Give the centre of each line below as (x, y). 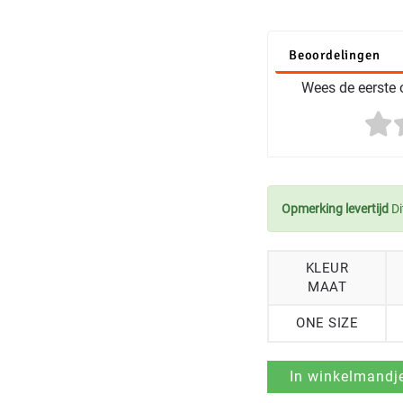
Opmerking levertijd (335, 209)
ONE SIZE (327, 323)
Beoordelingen (335, 55)
